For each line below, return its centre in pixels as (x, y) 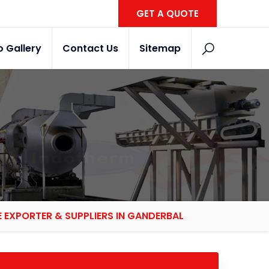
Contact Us (90, 48)
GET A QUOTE (168, 14)
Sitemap (160, 48)
